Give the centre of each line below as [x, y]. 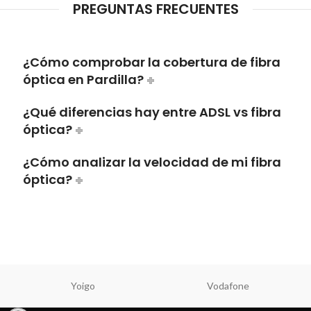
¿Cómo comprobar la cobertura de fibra [152, 62]
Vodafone [228, 286]
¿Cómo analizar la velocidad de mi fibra [152, 162]
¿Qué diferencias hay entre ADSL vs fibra [152, 112]
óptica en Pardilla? [83, 80]
